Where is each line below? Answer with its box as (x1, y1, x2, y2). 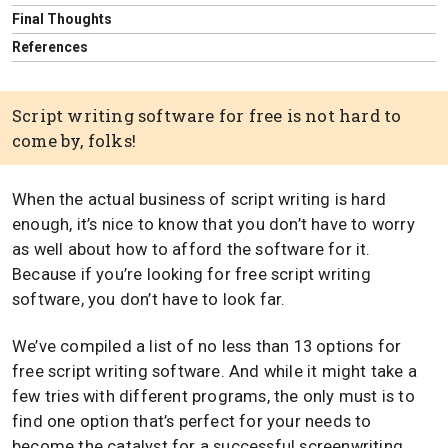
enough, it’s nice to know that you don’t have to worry (12, 215, 415, 235)
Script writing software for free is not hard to (12, 105, 402, 127)
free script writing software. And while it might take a (12, 362, 418, 382)
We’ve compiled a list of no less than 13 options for (12, 337, 402, 357)
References (12, 39, 88, 56)
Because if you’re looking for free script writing (12, 265, 371, 285)
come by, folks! (12, 130, 136, 152)
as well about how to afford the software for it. (12, 240, 371, 260)
